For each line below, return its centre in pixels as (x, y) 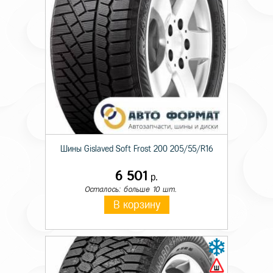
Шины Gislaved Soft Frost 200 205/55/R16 (136, 149)
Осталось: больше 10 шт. (130, 189)
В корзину (136, 205)
